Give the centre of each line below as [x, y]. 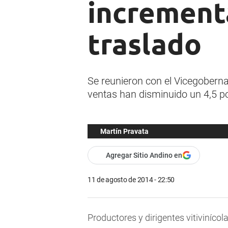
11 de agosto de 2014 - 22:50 [131, 180]
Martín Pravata [124, 132]
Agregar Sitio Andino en [144, 155]
